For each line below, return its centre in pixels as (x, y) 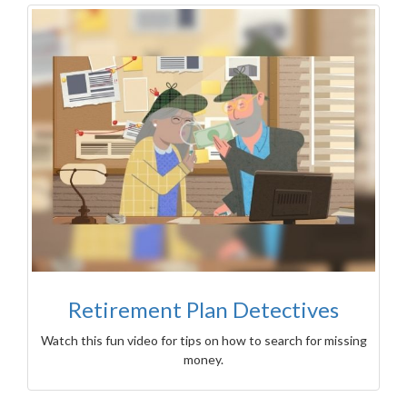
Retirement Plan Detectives (203, 310)
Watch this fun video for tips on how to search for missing (203, 341)
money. (203, 360)
